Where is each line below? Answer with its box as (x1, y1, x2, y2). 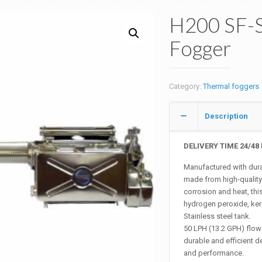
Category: (168, 82, 203, 91)
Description (204, 112, 248, 120)
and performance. (184, 249, 244, 257)
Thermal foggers (202, 82, 259, 91)
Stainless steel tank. (184, 212, 251, 220)
